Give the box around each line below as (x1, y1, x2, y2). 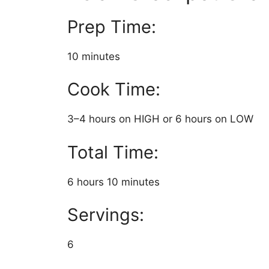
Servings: (67, 204, 144, 226)
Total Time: (67, 141, 159, 163)
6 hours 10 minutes (67, 175, 160, 188)
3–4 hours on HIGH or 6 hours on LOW (67, 113, 253, 125)
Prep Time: (67, 16, 156, 37)
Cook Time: (67, 79, 160, 100)
